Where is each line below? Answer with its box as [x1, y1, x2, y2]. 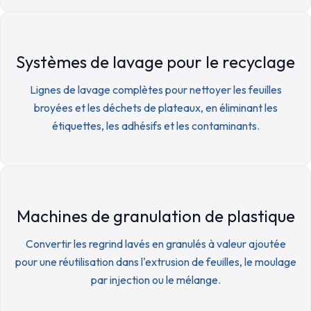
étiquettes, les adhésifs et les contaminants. [51, 119, 260, 133]
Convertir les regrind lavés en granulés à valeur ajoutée [25, 237, 286, 251]
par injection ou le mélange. [90, 273, 221, 287]
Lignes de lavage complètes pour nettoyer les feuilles [29, 83, 282, 96]
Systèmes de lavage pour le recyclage [16, 51, 295, 72]
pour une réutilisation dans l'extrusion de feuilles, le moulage [15, 255, 296, 269]
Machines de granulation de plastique [16, 205, 295, 226]
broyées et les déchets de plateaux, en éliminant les [33, 101, 278, 115]
